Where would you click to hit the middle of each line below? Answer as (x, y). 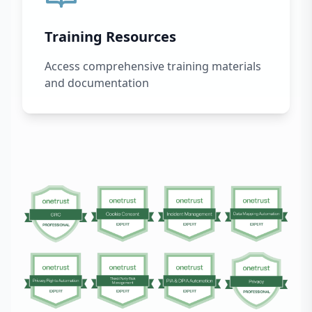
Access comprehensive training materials (153, 66)
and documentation (97, 83)
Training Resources (110, 36)
